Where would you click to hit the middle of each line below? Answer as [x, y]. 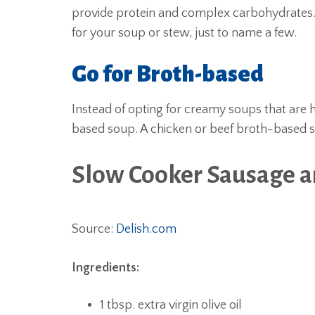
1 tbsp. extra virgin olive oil [171, 305]
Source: [94, 229]
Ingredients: [105, 268]
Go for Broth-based [168, 75]
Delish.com [146, 229]
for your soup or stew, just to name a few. [184, 33]
